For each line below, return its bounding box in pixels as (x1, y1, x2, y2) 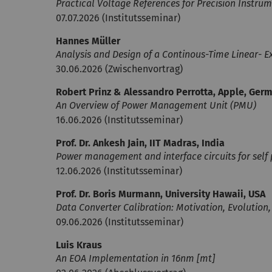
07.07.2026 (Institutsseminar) (56, 12, 180, 24)
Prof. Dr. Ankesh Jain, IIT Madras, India (56, 137, 225, 149)
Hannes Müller (56, 35, 120, 47)
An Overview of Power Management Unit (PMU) (56, 100, 256, 111)
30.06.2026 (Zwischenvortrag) (56, 63, 183, 75)
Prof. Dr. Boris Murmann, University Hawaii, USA (56, 188, 265, 200)
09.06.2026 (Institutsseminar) (56, 216, 183, 228)
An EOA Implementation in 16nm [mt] (56, 253, 215, 264)
